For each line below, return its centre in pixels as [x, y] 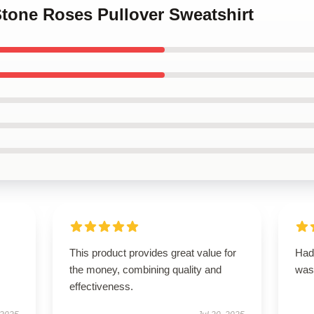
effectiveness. [101, 286]
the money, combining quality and [145, 269]
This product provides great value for [152, 253]
